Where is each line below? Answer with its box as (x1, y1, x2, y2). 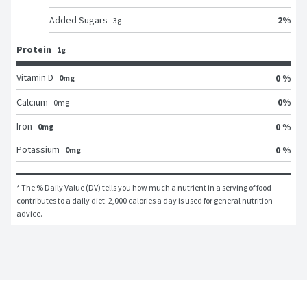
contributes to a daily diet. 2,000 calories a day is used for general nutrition (16, 195, 273, 206)
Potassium (16, 143, 60, 156)
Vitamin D (16, 71, 53, 84)
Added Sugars (49, 14, 108, 27)
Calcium (16, 96, 48, 109)
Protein (16, 43, 51, 56)
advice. (16, 208, 42, 219)
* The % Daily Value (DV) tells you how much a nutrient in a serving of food (16, 182, 271, 193)
